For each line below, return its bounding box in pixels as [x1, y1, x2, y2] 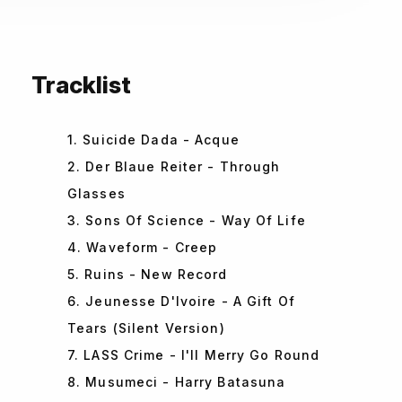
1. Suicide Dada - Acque [67, 132, 240, 148]
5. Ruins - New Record [67, 267, 228, 283]
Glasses [67, 186, 126, 202]
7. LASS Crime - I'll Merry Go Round [67, 347, 320, 363]
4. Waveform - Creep [67, 240, 218, 256]
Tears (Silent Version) [67, 320, 225, 336]
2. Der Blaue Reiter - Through [67, 159, 281, 175]
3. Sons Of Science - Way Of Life [67, 213, 306, 229]
